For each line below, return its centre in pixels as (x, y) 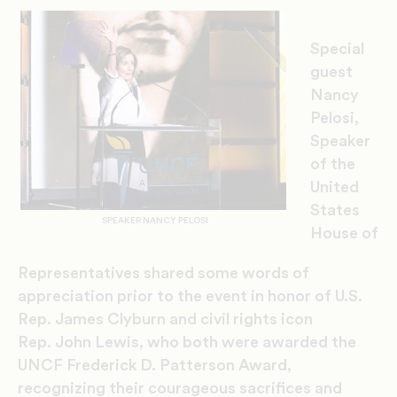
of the (333, 164)
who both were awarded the (250, 343)
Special (337, 49)
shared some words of (226, 273)
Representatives (79, 273)
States (335, 210)
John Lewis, (99, 343)
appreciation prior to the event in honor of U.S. (190, 296)
